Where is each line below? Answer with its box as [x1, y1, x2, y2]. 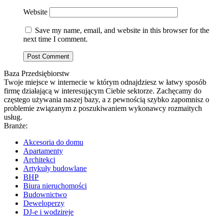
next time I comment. [23, 35, 88, 44]
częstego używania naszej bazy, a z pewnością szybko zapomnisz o [4, 95, 209, 104]
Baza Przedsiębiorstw [4, 69, 70, 78]
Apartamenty [23, 147, 63, 155]
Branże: [4, 122, 28, 130]
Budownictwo [23, 190, 67, 199]
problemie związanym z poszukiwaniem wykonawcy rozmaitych [4, 104, 202, 113]
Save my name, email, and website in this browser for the [35, 26, 209, 35]
